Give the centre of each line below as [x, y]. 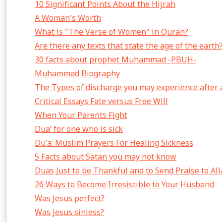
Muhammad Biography [77, 73]
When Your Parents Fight [81, 115]
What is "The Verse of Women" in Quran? [111, 32]
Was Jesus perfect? [70, 198]
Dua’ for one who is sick [79, 129]
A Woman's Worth [68, 18]
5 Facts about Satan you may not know [106, 157]
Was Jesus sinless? [69, 212]
